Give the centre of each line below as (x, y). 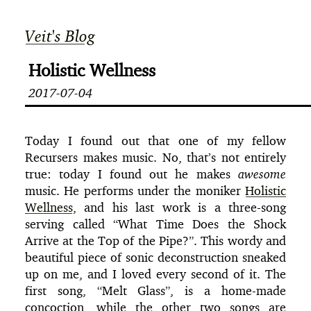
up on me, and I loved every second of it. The (155, 273)
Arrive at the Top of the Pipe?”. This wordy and (155, 240)
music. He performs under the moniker (135, 190)
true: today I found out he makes (132, 173)
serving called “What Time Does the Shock (155, 223)
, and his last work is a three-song (179, 207)
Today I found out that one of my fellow (155, 140)
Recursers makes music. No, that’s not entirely (155, 157)
